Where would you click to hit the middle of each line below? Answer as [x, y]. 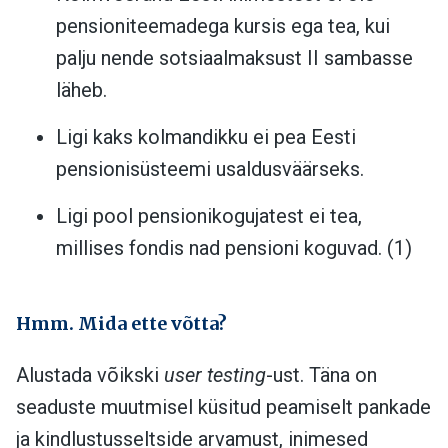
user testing [215, 374]
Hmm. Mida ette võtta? [121, 323]
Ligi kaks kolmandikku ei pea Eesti [206, 136]
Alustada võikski [90, 374]
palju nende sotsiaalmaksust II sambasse [234, 57]
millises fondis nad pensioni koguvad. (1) [234, 247]
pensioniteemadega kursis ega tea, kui [223, 25]
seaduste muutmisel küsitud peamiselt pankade [223, 406]
